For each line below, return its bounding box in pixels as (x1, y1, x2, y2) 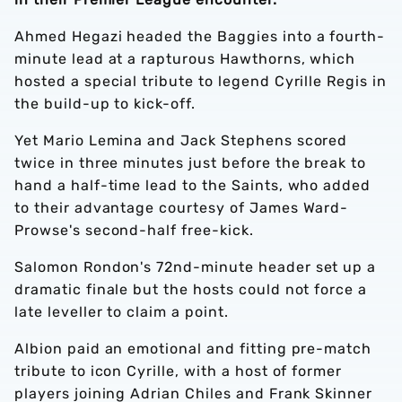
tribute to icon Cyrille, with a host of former (14, 363, 343, 380)
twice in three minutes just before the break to (14, 154, 367, 171)
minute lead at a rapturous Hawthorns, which (14, 50, 356, 67)
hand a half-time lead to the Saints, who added (14, 177, 371, 194)
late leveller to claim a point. (14, 303, 229, 320)
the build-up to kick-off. (14, 95, 205, 112)
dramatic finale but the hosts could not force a (14, 281, 368, 298)
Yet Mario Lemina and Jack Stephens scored (14, 132, 348, 149)
